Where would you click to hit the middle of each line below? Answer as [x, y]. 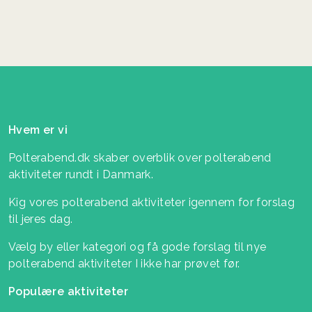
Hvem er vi [38, 130]
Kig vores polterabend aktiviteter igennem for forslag [152, 203]
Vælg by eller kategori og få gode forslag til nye [138, 247]
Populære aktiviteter [68, 292]
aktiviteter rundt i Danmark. [81, 175]
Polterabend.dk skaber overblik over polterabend [140, 158]
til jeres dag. [41, 219]
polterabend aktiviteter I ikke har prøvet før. [124, 264]
